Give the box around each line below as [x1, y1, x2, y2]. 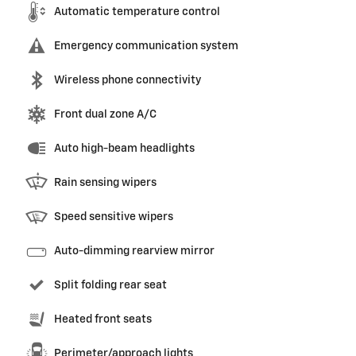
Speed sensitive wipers [54, 211, 173, 222]
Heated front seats [54, 313, 152, 325]
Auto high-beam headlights [54, 142, 195, 154]
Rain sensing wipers [54, 176, 157, 188]
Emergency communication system [54, 40, 238, 52]
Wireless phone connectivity [54, 74, 201, 86]
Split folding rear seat [54, 279, 167, 291]
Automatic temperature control [54, 6, 220, 17]
